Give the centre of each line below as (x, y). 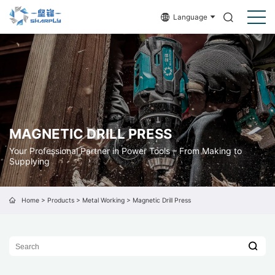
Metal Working (103, 200)
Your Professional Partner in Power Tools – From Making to (126, 151)
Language (191, 17)
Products (60, 200)
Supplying (29, 161)
